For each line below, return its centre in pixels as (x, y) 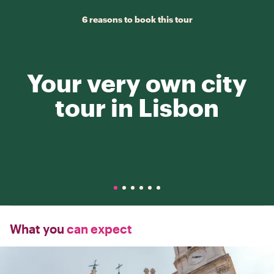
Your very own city (137, 83)
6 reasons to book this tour (137, 19)
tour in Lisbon (137, 107)
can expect (98, 229)
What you (37, 229)
